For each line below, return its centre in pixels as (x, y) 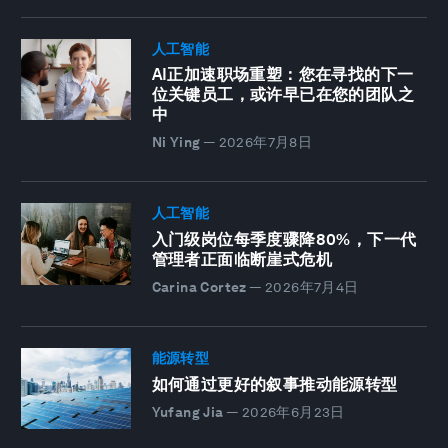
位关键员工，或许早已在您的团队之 (283, 95)
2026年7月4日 (312, 286)
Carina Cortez (199, 286)
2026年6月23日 (293, 411)
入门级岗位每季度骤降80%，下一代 (284, 239)
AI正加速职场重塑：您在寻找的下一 (282, 75)
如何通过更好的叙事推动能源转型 (274, 384)
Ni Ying (176, 142)
